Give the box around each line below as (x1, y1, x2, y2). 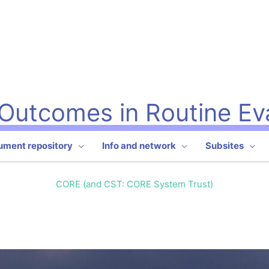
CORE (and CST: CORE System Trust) (56, 178, 213, 190)
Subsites (205, 140, 244, 151)
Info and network (102, 140, 177, 151)
